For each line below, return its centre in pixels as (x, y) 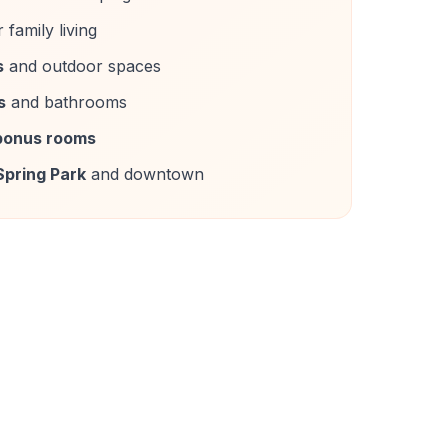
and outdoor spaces (82, 66)
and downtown (145, 174)
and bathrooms (66, 102)
